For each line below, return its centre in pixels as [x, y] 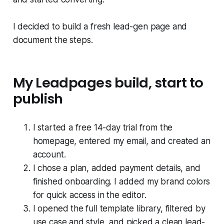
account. [49, 155]
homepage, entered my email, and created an [121, 141]
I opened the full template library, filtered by [119, 209]
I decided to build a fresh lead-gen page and [100, 27]
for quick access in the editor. [89, 195]
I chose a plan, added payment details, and [116, 168]
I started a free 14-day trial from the [103, 128]
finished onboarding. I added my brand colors [121, 182]
